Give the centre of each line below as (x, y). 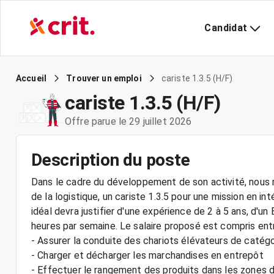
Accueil (31, 78)
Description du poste (111, 160)
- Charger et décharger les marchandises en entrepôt (147, 255)
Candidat (226, 28)
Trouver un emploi (104, 78)
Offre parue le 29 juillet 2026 (128, 121)
